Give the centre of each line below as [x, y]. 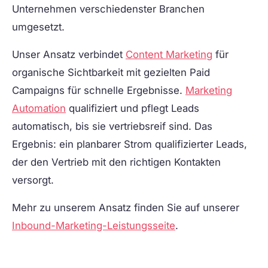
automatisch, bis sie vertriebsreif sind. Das [112, 127]
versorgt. [33, 180]
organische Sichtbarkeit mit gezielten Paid [111, 73]
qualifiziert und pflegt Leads [133, 109]
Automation [39, 109]
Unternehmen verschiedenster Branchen [108, 9]
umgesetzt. [38, 27]
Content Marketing [169, 55]
